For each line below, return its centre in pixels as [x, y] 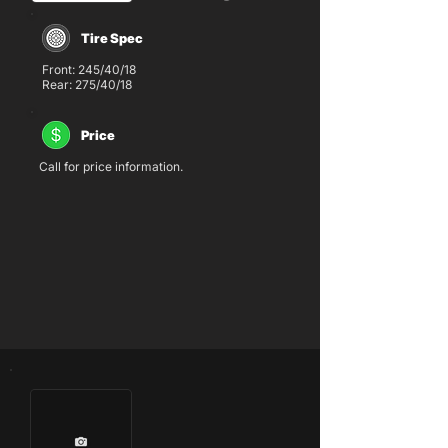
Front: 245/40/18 [89, 69]
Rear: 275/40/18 [87, 84]
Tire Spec [112, 38]
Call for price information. [111, 166]
